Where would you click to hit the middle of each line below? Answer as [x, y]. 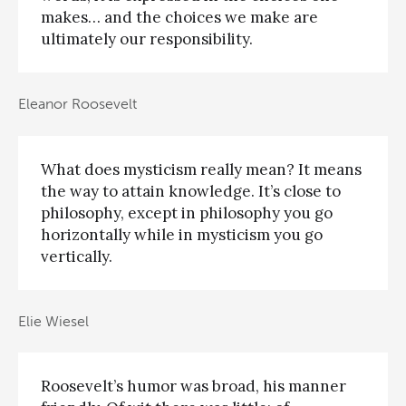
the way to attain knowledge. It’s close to [191, 191]
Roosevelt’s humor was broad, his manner [193, 387]
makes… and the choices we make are [179, 17]
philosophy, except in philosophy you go [187, 213]
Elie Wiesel [53, 322]
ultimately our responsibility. [147, 39]
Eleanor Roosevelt [77, 104]
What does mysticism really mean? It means [201, 169]
